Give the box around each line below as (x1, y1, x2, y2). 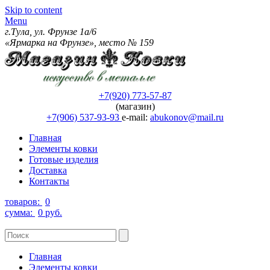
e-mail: (122, 112, 150, 123)
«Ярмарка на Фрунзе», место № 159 (5, 37, 154, 48)
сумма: (5, 207, 35, 218)
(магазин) (115, 101, 155, 112)
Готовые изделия (29, 154, 98, 165)
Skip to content (5, 5, 62, 15)
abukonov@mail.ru (150, 112, 224, 123)
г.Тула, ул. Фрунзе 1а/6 (5, 27, 96, 37)
